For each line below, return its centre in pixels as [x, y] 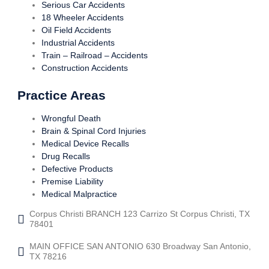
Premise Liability [72, 181]
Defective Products [77, 168]
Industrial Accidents [78, 43]
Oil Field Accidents [76, 30]
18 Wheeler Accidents [82, 18]
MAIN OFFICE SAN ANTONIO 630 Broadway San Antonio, [140, 246]
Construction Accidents [84, 68]
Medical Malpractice [79, 194]
